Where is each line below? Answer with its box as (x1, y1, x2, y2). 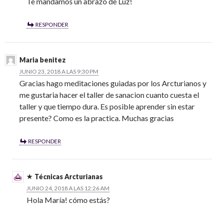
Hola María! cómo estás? (27, 195, 110, 205)
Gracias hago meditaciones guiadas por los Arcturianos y (19, 78, 206, 88)
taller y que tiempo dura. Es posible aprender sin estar (19, 102, 195, 111)
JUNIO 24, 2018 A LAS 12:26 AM (27, 185, 109, 192)
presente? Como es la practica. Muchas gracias (19, 113, 174, 123)
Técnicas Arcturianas (34, 172, 103, 181)
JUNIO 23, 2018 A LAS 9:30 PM (19, 68, 98, 76)
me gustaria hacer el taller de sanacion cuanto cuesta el (19, 90, 199, 100)
